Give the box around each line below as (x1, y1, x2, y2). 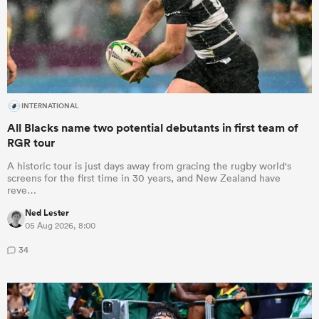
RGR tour (7, 135, 55, 150)
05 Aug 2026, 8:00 (25, 219, 95, 231)
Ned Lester (25, 206, 69, 219)
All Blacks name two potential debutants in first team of (7, 120, 298, 135)
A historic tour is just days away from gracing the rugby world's (7, 159, 291, 172)
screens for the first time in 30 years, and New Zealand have (7, 171, 281, 184)
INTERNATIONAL (21, 100, 79, 112)
